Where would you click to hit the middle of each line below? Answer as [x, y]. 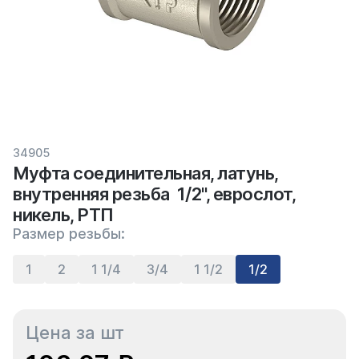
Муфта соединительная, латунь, [145, 173]
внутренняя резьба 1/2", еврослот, [154, 194]
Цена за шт [75, 333]
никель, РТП [63, 215]
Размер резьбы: [69, 234]
